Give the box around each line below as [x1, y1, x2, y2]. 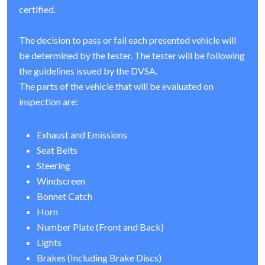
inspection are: [19, 96, 78, 108]
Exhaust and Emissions [37, 129, 127, 141]
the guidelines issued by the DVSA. [19, 65, 157, 77]
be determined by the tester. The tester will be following [19, 50, 245, 62]
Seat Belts [37, 144, 77, 156]
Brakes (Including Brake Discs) [37, 252, 161, 264]
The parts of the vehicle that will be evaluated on [19, 80, 214, 92]
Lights [37, 237, 62, 248]
